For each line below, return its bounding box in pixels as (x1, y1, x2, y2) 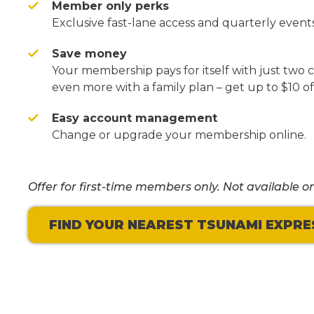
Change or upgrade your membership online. (52, 128, 306, 142)
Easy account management (52, 111, 217, 125)
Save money (52, 46, 127, 60)
